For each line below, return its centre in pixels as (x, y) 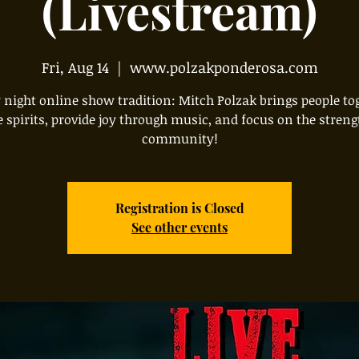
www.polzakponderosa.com (224, 67)
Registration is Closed (179, 208)
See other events (179, 227)
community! (179, 138)
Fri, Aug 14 (75, 67)
